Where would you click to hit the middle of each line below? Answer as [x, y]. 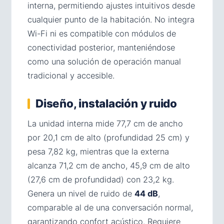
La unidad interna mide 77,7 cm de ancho [105, 124]
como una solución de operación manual [104, 62]
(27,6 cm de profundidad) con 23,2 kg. [101, 180]
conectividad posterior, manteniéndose [101, 48]
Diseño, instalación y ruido [106, 103]
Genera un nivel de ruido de [81, 194]
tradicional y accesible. [71, 76]
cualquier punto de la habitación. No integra [111, 20]
